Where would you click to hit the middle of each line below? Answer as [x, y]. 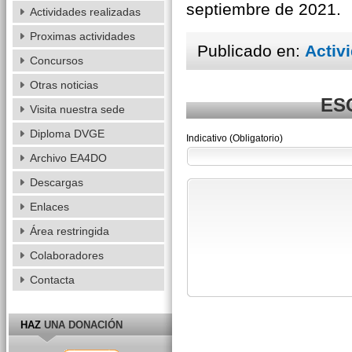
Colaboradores [66, 255]
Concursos [56, 60]
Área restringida [69, 231]
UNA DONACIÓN [81, 324]
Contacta [52, 280]
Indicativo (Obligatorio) [234, 138]
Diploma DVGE [67, 134]
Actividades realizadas [85, 12]
